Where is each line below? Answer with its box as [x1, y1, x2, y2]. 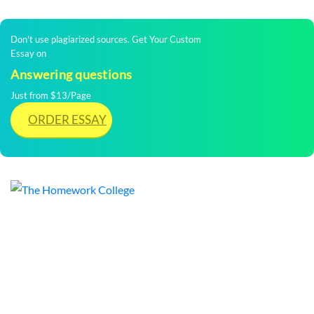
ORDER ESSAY [28, 112, 107, 127]
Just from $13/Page [11, 90, 91, 101]
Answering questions [11, 67, 132, 82]
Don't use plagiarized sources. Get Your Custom [11, 34, 201, 45]
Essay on [11, 48, 46, 59]
